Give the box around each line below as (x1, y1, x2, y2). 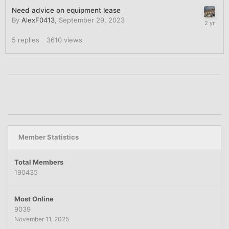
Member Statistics (18, 132, 79, 141)
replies (18, 35, 39, 44)
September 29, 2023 (59, 15, 125, 24)
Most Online (14, 194, 54, 203)
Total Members (14, 157, 63, 166)
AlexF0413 (21, 15, 55, 24)
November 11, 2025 (14, 215, 69, 223)
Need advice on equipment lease (12, 6, 121, 14)
